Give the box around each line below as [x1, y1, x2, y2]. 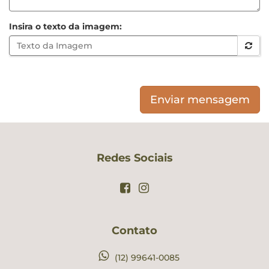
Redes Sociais [96, 151, 173, 165]
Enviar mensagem [150, 93, 250, 106]
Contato [112, 224, 157, 237]
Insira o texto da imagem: [9, 21, 122, 32]
